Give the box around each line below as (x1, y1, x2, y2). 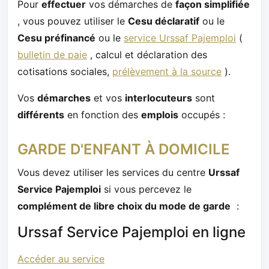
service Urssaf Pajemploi (124, 31, 236, 44)
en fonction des (64, 108, 141, 121)
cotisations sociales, (17, 65, 112, 77)
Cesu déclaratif (128, 14, 199, 27)
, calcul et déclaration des (87, 48, 207, 61)
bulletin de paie (17, 48, 87, 61)
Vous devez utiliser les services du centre (17, 166, 208, 178)
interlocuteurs (125, 91, 192, 104)
